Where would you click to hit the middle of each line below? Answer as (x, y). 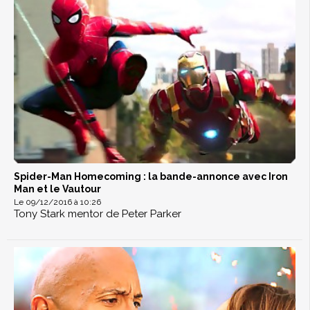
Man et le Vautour (57, 189)
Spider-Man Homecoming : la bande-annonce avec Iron (151, 177)
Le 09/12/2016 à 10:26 (57, 202)
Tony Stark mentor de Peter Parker (98, 214)
